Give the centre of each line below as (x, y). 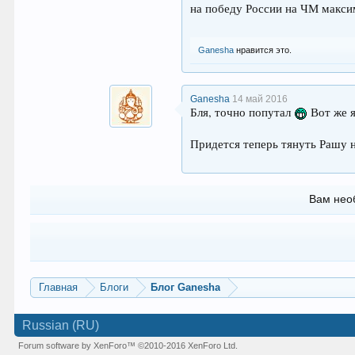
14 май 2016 (260, 99)
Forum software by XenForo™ (78, 345)
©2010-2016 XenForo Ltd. (188, 345)
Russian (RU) (61, 325)
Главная (59, 287)
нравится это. (263, 50)
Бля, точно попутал (242, 112)
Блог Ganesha (186, 287)
